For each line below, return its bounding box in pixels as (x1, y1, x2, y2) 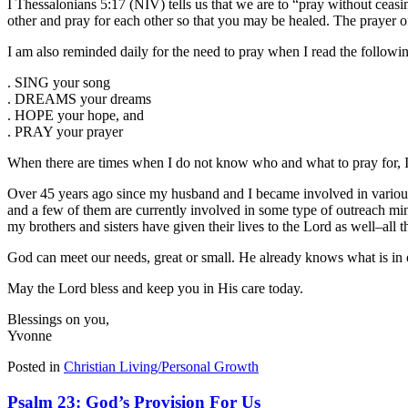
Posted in (7, 359, 60, 375)
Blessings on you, (7, 311, 109, 328)
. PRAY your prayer (7, 124, 123, 140)
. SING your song (7, 75, 110, 91)
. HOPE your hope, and (7, 107, 144, 124)
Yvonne (7, 328, 52, 344)
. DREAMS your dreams (7, 91, 151, 107)
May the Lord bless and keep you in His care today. (7, 280, 303, 297)
